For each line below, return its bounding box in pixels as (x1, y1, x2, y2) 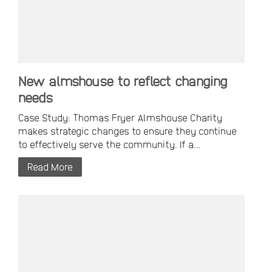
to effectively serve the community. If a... (18, 138, 201, 151)
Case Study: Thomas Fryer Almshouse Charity (18, 112, 222, 124)
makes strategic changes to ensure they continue (18, 125, 237, 137)
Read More (27, 161, 73, 173)
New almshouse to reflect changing (18, 73, 227, 89)
